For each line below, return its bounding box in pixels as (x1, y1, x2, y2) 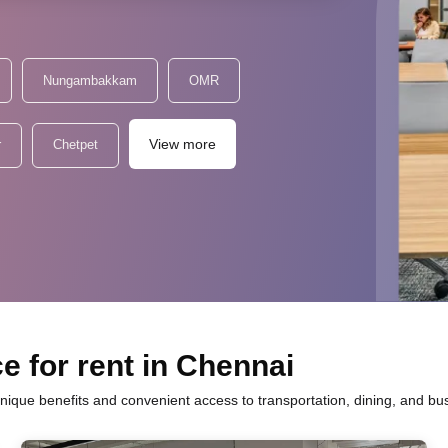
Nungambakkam (43, 71, 137, 89)
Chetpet (53, 136, 98, 153)
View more (149, 135, 216, 153)
